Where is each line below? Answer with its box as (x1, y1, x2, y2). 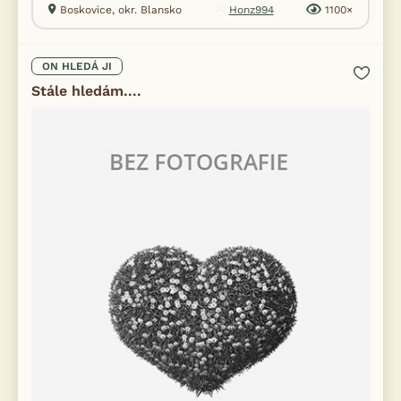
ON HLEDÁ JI (42, 60, 112, 73)
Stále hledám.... (31, 82, 141, 99)
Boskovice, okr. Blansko (60, 4, 182, 16)
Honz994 (228, 4, 274, 16)
